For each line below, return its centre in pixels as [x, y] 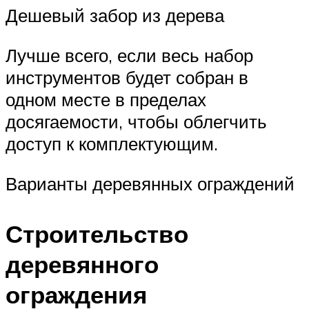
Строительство [97, 233]
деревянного [82, 264]
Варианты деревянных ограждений [150, 183]
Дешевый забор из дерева [115, 16]
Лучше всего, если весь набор [129, 55]
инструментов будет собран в [127, 77]
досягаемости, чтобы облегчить [136, 121]
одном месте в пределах [106, 99]
